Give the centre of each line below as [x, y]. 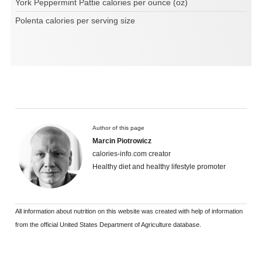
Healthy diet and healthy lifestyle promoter [159, 167]
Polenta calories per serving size [75, 21]
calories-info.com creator [132, 154]
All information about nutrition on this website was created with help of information [129, 211]
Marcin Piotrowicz [122, 141]
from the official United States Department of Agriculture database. [108, 225]
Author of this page [118, 128]
